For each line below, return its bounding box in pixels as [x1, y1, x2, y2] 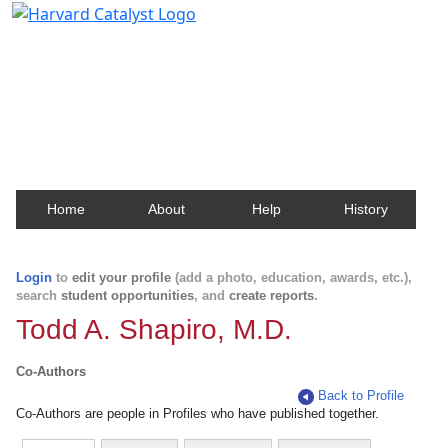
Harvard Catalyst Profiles [24, 31, 253, 59]
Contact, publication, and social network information [24, 63, 423, 86]
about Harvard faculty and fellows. [24, 82, 285, 105]
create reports [229, 288, 314, 303]
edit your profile [72, 270, 171, 285]
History [344, 201, 388, 217]
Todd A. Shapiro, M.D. [16, 314, 292, 345]
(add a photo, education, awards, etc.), [171, 270, 412, 285]
